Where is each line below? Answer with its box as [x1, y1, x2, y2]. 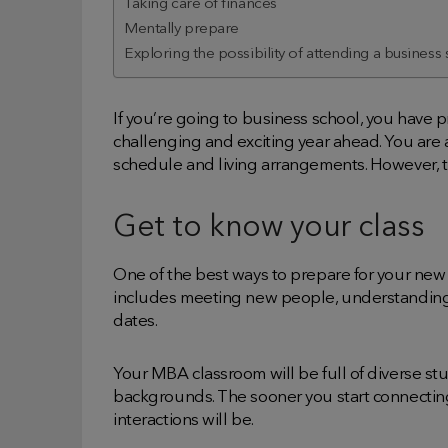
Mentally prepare [124, 20, 239, 37]
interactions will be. [113, 411, 254, 429]
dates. [113, 312, 158, 330]
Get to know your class [113, 212, 425, 243]
